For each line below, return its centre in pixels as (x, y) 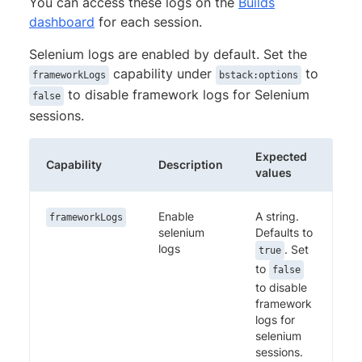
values (274, 172)
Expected (281, 156)
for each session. (148, 21)
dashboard (62, 21)
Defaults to (284, 232)
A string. (277, 216)
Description (191, 164)
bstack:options (259, 75)
